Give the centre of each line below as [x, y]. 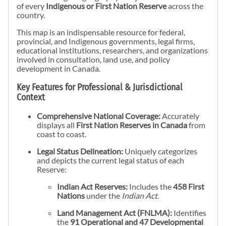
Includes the [150, 186]
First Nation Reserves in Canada [132, 125]
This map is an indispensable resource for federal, [101, 32]
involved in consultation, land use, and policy [93, 60]
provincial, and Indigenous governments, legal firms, [106, 41]
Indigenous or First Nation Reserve [106, 6]
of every [31, 6]
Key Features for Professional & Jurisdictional [100, 88]
